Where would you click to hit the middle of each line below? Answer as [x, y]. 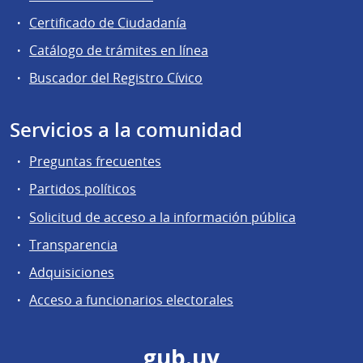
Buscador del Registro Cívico [116, 78]
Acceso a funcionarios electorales [131, 300]
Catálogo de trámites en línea [119, 51]
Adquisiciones [72, 272]
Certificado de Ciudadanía [108, 22]
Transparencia [73, 244]
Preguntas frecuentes [95, 162]
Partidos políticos [83, 189]
